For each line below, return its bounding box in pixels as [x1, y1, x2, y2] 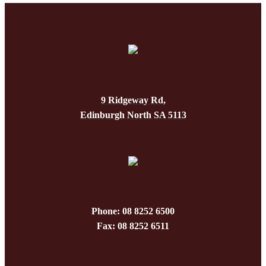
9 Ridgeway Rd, [100, 94, 166, 105]
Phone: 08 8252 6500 [91, 206, 175, 217]
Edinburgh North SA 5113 [80, 109, 186, 120]
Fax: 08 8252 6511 [97, 221, 169, 232]
